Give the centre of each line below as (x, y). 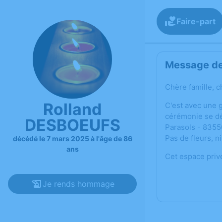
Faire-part (196, 21)
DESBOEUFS (72, 125)
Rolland (72, 110)
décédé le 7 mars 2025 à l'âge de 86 (72, 139)
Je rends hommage (78, 184)
